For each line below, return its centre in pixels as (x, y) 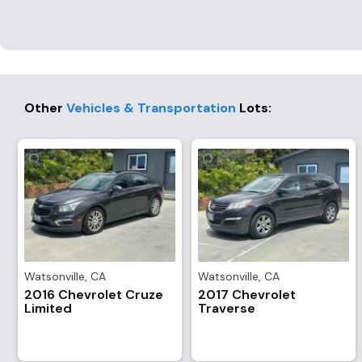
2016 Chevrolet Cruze (94, 295)
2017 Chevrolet (247, 295)
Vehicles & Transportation (151, 108)
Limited (48, 308)
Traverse (227, 308)
